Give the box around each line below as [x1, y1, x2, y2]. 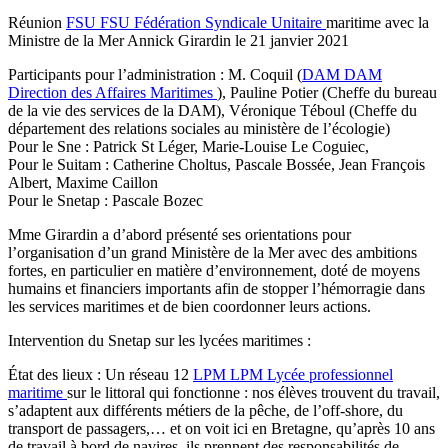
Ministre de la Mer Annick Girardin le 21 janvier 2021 [8, 31, 349, 49]
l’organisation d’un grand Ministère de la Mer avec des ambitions [8, 243, 417, 261]
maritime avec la [326, 13, 429, 31]
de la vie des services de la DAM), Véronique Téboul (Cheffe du [8, 101, 417, 119]
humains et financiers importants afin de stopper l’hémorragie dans [8, 279, 425, 297]
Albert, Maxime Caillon [8, 173, 158, 191]
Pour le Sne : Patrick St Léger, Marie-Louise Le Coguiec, [8, 137, 369, 155]
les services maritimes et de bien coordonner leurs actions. [8, 297, 371, 315]
